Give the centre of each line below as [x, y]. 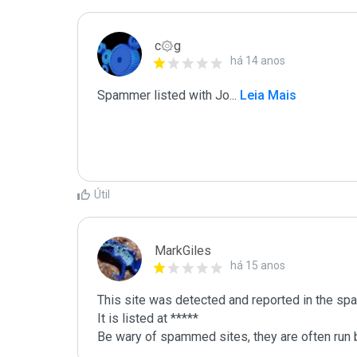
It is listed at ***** [148, 318]
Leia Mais [267, 95]
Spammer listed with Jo [163, 95]
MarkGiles [183, 251]
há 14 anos [258, 61]
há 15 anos [258, 265]
